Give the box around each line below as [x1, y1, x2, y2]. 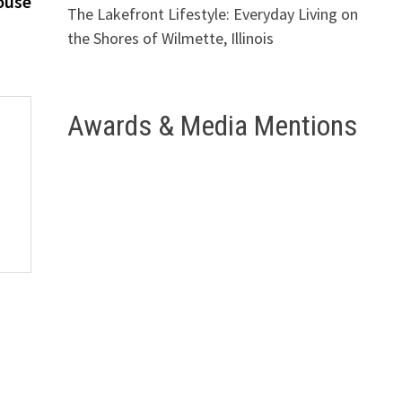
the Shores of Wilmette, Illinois [66, 28, 274, 49]
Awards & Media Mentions [66, 109, 357, 144]
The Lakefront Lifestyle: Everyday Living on [66, 4, 358, 25]
